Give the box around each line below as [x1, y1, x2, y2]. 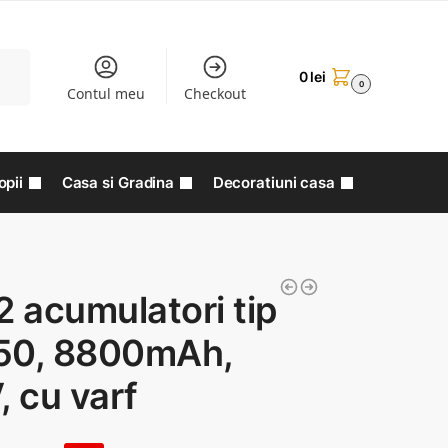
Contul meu [66, 84, 145, 103]
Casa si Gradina [61, 173, 175, 192]
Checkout [184, 84, 247, 103]
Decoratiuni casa [212, 173, 336, 192]
